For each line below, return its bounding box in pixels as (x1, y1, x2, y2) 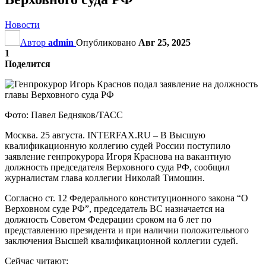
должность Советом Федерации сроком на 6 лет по (5, 214, 211, 224)
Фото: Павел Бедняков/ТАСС (5, 109, 123, 120)
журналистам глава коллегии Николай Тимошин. (5, 172, 205, 183)
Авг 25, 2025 (138, 37, 191, 47)
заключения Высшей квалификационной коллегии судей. (5, 235, 238, 246)
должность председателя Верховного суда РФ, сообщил (5, 161, 230, 172)
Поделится (5, 58, 50, 69)
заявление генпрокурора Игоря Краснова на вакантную (5, 151, 231, 161)
